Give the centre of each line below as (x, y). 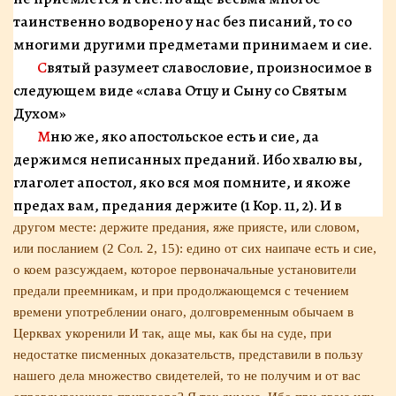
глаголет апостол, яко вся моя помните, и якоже (182, 182)
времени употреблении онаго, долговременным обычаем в (183, 312)
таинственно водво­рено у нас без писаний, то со (183, 21)
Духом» (40, 113)
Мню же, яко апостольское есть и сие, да (43, 136)
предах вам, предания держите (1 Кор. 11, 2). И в (178, 205)
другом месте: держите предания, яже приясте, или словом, (187, 227)
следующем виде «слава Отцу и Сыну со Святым (180, 90)
